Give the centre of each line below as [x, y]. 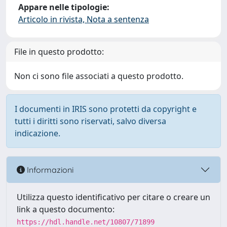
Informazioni [49, 169]
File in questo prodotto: [59, 52]
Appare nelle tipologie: [64, 7]
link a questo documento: [66, 209]
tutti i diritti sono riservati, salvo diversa [90, 121]
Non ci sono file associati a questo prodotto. [99, 76]
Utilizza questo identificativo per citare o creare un [113, 197]
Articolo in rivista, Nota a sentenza [84, 19]
